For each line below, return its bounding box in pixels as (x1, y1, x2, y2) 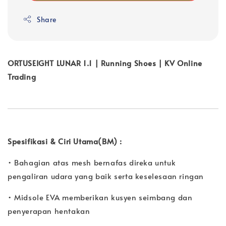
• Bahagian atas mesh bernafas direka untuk (8, 156, 176, 167)
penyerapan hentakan (8, 205, 90, 216)
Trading (8, 71, 36, 82)
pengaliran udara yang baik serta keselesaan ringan (8, 170, 204, 181)
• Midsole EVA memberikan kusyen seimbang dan (8, 191, 193, 202)
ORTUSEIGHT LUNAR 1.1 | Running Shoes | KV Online (8, 57, 202, 68)
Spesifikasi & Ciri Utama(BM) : (8, 135, 122, 146)
